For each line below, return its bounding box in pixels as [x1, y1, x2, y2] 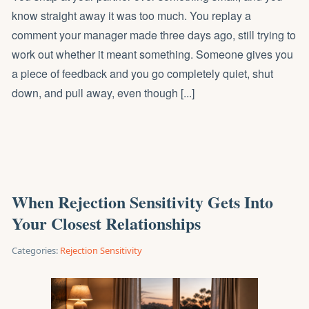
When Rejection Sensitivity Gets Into [12, 190, 273, 214]
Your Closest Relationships [12, 211, 201, 235]
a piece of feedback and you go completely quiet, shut [12, 66, 273, 81]
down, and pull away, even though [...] [12, 85, 195, 101]
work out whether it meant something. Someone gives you [12, 46, 293, 62]
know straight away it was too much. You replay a [12, 8, 251, 23]
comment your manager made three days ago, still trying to [12, 27, 296, 43]
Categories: [12, 244, 58, 257]
